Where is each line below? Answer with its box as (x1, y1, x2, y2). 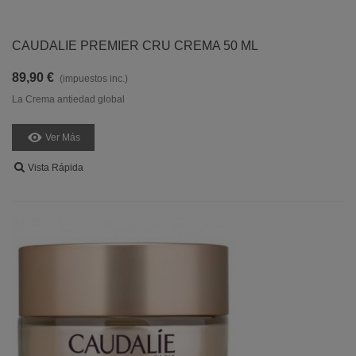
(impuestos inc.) (60, 73, 128, 84)
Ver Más (45, 131, 80, 143)
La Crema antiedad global (12, 94, 125, 105)
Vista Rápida (28, 162, 83, 173)
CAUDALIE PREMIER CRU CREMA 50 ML (12, 39, 258, 52)
